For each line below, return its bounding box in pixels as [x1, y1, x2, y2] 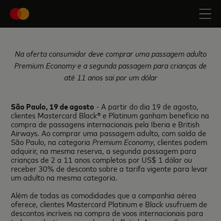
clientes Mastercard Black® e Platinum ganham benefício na [11, 110, 210, 120]
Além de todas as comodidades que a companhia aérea [11, 189, 197, 200]
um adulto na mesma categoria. [11, 172, 118, 183]
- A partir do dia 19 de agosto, [94, 101, 199, 111]
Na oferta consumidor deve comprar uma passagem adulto [14, 48, 207, 59]
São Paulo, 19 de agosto [11, 101, 95, 111]
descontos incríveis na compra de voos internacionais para [11, 207, 204, 218]
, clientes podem [153, 136, 208, 147]
